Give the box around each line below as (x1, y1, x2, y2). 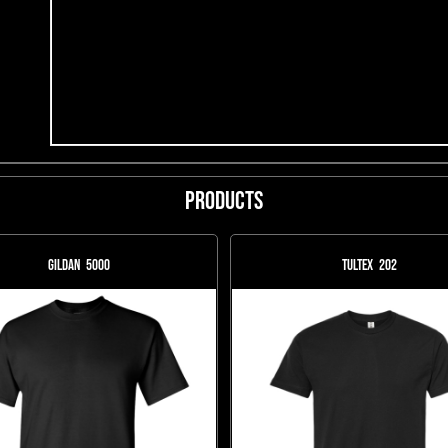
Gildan (48, 256, 80, 275)
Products (185, 186, 263, 217)
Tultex (342, 256, 373, 275)
